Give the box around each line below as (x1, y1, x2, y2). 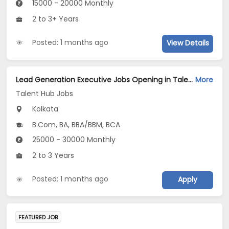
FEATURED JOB (18, 213, 58, 221)
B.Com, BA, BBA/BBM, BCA (30, 120, 121, 130)
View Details (166, 38, 209, 49)
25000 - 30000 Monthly (30, 134, 116, 145)
